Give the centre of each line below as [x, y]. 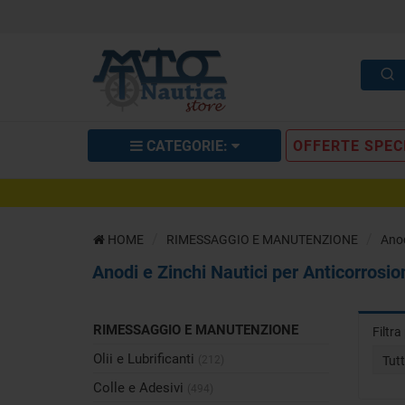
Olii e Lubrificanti [146, 358]
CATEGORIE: [187, 146]
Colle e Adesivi [140, 387]
